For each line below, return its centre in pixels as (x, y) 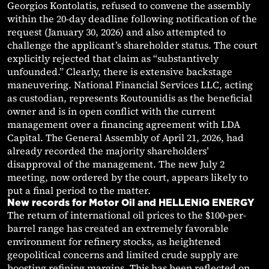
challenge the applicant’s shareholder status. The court (132, 45)
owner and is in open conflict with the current (111, 111)
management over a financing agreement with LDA (124, 125)
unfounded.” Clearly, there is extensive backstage (120, 72)
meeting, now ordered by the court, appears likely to (128, 177)
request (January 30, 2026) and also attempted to (116, 32)
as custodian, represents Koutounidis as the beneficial (130, 98)
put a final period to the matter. (79, 191)
